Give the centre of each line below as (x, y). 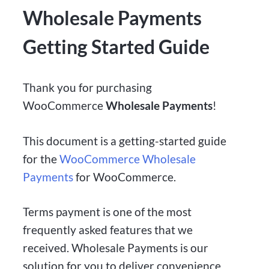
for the (41, 159)
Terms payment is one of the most (107, 212)
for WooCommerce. (126, 177)
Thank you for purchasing (88, 87)
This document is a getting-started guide (125, 141)
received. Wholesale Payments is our (116, 248)
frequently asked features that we (108, 230)
